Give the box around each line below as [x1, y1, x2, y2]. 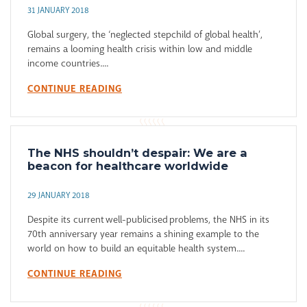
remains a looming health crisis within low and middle [27, 42, 252, 56]
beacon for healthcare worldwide [27, 159, 228, 173]
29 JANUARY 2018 [27, 190, 90, 201]
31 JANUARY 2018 [27, 5, 89, 16]
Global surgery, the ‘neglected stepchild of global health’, [27, 28, 262, 41]
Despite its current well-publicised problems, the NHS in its [27, 213, 269, 226]
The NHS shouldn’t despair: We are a [27, 146, 247, 160]
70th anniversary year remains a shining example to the [27, 228, 259, 241]
